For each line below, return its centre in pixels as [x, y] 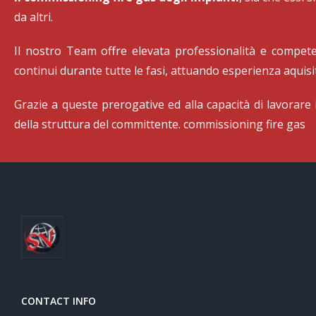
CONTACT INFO [59, 300]
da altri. [34, 17]
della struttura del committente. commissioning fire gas [160, 124]
